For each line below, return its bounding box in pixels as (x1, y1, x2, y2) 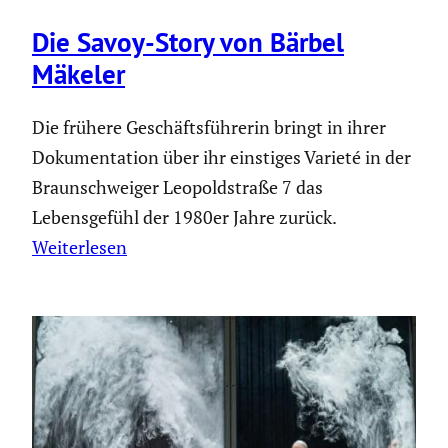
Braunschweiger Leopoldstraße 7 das (32, 175, 323, 200)
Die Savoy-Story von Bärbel (32, 24, 344, 59)
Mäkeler (32, 56, 125, 91)
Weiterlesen (32, 235, 127, 260)
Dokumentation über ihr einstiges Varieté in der (32, 145, 411, 170)
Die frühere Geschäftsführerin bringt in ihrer (32, 115, 386, 140)
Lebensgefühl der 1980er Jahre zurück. (32, 205, 336, 230)
